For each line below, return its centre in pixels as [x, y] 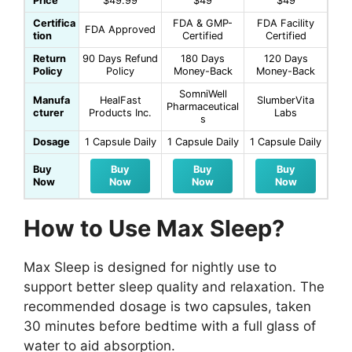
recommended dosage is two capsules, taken [167, 306]
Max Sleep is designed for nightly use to [150, 267]
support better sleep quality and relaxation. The [174, 286]
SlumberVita [286, 100]
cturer [48, 112]
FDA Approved [120, 29]
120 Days [286, 58]
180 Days [203, 58]
